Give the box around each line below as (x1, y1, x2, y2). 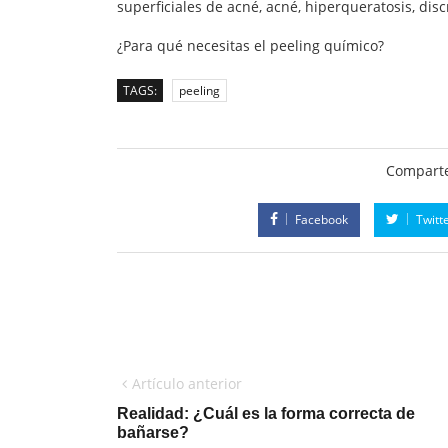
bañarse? (117, 424, 189, 442)
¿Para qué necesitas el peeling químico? (117, 36, 384, 56)
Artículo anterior (132, 374, 242, 394)
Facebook (294, 211, 348, 229)
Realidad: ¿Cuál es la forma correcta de (117, 405, 415, 423)
